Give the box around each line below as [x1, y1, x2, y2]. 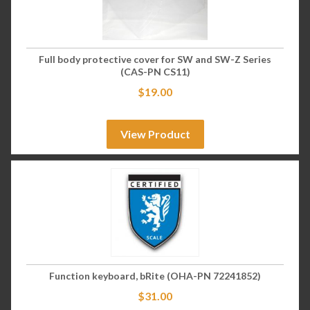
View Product [120, 127, 190, 141]
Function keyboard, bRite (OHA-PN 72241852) [49, 269, 261, 282]
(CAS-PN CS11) [120, 66, 190, 78]
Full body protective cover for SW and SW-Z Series [39, 53, 271, 66]
